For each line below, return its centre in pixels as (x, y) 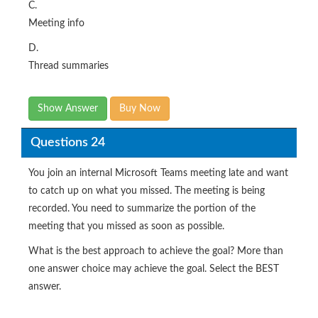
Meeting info (56, 24)
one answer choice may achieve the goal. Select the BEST (154, 269)
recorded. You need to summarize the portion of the (142, 209)
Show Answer (68, 109)
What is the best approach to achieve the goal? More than (156, 252)
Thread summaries (68, 66)
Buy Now (140, 109)
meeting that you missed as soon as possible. (126, 227)
